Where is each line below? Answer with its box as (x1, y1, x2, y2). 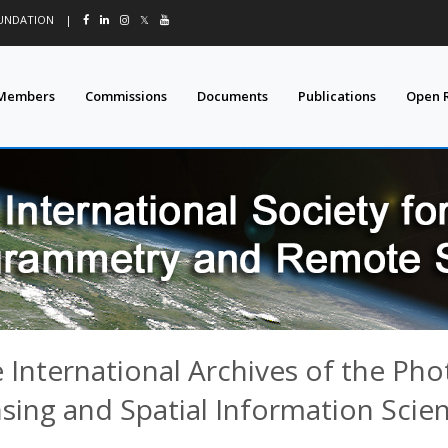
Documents (197, 86, 269, 105)
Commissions (85, 86, 168, 105)
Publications (298, 86, 377, 105)
